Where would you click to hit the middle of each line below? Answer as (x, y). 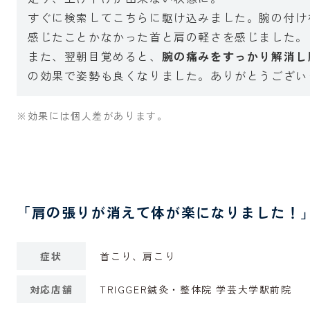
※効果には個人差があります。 (92, 116)
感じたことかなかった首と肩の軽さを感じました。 (168, 37)
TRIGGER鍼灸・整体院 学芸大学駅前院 (196, 289)
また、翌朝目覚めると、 (95, 56)
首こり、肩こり (138, 256)
